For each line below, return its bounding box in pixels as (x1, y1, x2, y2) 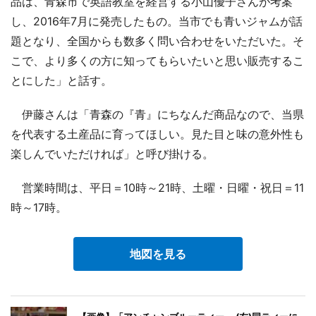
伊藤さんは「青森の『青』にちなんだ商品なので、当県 (11, 107, 304, 121)
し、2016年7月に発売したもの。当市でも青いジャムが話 (11, 13, 303, 28)
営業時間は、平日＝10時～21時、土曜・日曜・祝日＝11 (11, 180, 304, 195)
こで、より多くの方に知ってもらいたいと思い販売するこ (11, 53, 304, 68)
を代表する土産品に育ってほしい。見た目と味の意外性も (11, 126, 304, 141)
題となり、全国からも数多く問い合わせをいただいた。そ (11, 33, 304, 48)
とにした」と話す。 (11, 73, 112, 87)
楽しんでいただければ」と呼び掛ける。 (11, 146, 214, 161)
